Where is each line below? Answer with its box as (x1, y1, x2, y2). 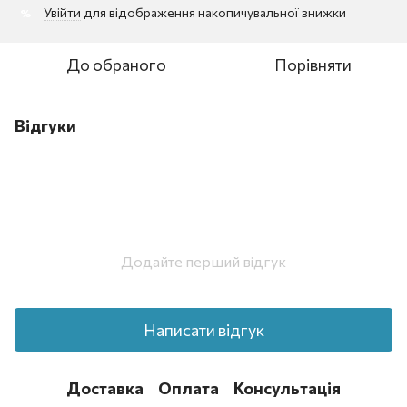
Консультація (233, 377, 341, 398)
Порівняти (273, 55, 352, 75)
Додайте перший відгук (121, 253, 286, 271)
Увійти (44, 5, 81, 21)
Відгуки (15, 115, 76, 136)
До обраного (66, 55, 166, 75)
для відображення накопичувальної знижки (81, 5, 346, 21)
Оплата (158, 377, 219, 398)
